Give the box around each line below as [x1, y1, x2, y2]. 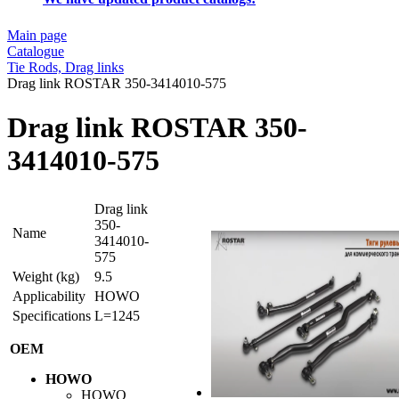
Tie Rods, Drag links [7, 60, 124, 76]
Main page [7, 28, 67, 44]
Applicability [12, 289, 85, 305]
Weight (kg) [12, 269, 79, 285]
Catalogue [7, 44, 64, 60]
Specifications [12, 308, 91, 324]
